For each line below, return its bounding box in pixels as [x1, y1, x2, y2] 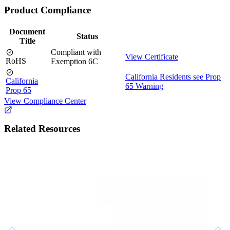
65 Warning [125, 81, 163, 90]
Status [76, 31, 98, 41]
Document [9, 27, 45, 36]
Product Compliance [4, 4, 91, 15]
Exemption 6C [51, 56, 98, 66]
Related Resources [4, 123, 80, 135]
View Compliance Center [4, 96, 86, 105]
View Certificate [125, 52, 178, 61]
